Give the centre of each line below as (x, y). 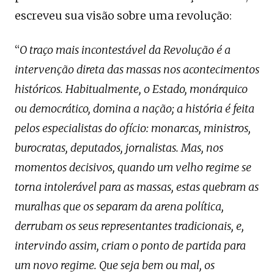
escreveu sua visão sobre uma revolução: (123, 16)
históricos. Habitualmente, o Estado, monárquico (131, 89)
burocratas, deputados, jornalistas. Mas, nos (119, 148)
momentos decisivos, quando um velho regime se (133, 167)
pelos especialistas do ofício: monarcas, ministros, (133, 128)
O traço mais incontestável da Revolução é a (125, 50)
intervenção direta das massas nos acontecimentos (137, 69)
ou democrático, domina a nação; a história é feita (135, 109)
